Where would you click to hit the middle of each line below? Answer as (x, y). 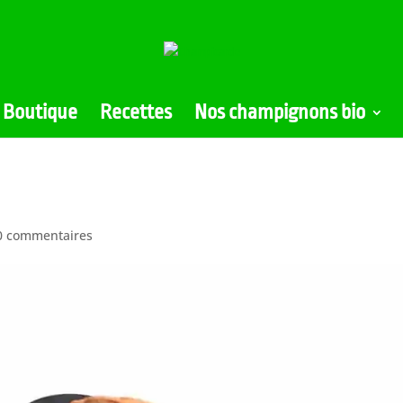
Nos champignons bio (280, 112)
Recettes (136, 112)
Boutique (40, 112)
